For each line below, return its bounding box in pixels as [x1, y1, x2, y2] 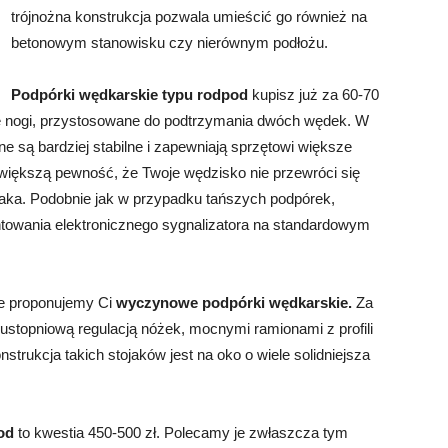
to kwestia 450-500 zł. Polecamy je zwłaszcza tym [14, 424, 348, 441]
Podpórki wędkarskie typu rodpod [11, 86, 248, 103]
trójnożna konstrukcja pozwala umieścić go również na [11, 8, 367, 25]
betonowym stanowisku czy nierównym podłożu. [11, 34, 328, 51]
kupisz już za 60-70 [248, 86, 379, 103]
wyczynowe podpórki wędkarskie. [116, 294, 352, 311]
